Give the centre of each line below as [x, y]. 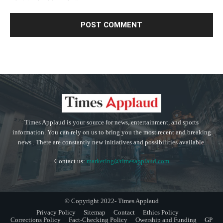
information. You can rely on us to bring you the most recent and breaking [111, 132]
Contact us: [70, 161]
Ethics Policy [161, 213]
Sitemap [95, 213]
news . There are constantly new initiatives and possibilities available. [111, 142]
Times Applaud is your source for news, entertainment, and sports [111, 122]
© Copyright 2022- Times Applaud [111, 201]
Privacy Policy [56, 213]
